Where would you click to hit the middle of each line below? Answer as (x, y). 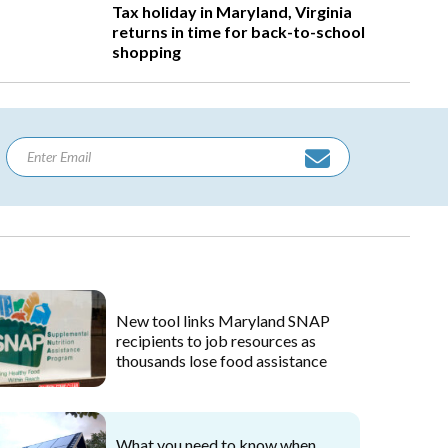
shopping (147, 52)
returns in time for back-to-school (239, 32)
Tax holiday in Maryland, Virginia (232, 12)
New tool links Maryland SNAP (222, 321)
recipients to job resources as (215, 341)
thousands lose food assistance (221, 361)
